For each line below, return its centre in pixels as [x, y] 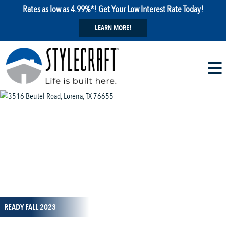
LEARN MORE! [113, 28]
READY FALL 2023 [30, 208]
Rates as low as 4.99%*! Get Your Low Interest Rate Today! [113, 9]
